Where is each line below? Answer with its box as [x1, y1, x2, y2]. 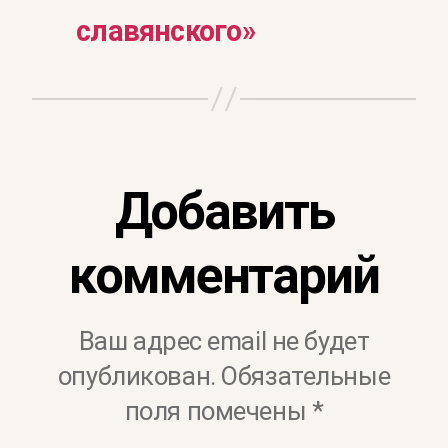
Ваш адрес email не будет [78, 325, 370, 356]
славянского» [76, 14, 255, 49]
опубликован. [57, 360, 216, 391]
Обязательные [221, 360, 391, 391]
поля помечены [124, 395, 312, 426]
